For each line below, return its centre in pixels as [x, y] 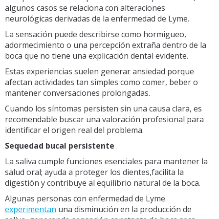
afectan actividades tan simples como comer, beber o [101, 82]
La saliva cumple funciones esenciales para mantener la [106, 161]
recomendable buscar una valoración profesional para [104, 119]
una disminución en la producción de [124, 209]
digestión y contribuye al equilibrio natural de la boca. [103, 183]
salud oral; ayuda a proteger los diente [75, 172]
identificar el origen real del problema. [74, 130]
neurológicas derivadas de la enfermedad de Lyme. [97, 18]
